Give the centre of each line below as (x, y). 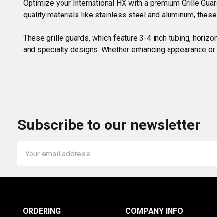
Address (32, 159)
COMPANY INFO (154, 211)
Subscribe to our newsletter (109, 125)
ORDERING (41, 211)
